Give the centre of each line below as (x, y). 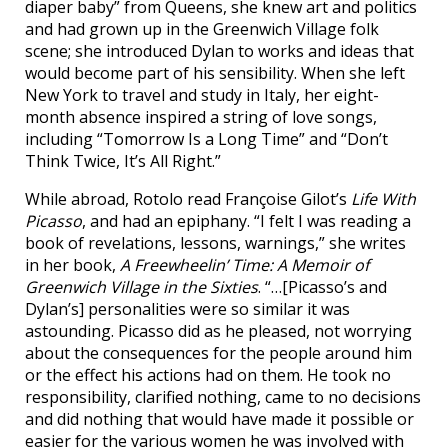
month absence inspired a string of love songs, (201, 116)
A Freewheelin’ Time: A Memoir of (244, 264)
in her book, (72, 264)
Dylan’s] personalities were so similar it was (187, 308)
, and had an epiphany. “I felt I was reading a (246, 220)
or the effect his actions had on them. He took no (208, 374)
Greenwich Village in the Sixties (141, 286)
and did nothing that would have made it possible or (219, 418)
